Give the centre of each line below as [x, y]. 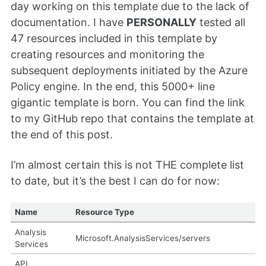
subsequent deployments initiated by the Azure [129, 71]
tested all [221, 23]
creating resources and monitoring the [107, 55]
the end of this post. [62, 135]
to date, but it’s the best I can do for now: [115, 180]
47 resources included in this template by [114, 39]
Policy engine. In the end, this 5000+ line [113, 87]
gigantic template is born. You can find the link [128, 103]
